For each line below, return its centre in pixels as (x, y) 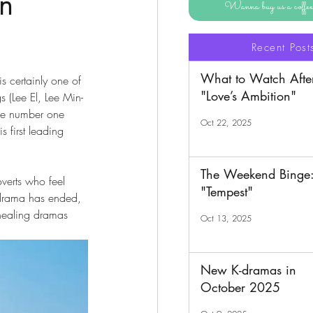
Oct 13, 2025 (226, 218)
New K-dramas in (248, 270)
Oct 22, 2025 (226, 122)
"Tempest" (227, 191)
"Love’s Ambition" (248, 96)
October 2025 (240, 287)
